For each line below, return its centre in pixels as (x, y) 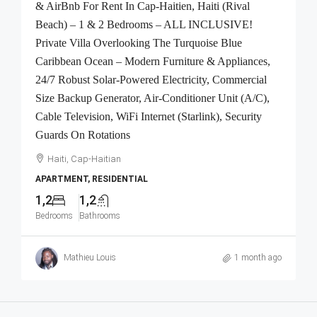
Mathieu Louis (90, 258)
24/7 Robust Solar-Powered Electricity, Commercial (151, 79)
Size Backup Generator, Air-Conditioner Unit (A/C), (152, 98)
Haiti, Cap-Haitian (84, 158)
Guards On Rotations (83, 134)
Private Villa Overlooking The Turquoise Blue (139, 42)
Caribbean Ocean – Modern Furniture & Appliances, (153, 61)
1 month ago (258, 258)
